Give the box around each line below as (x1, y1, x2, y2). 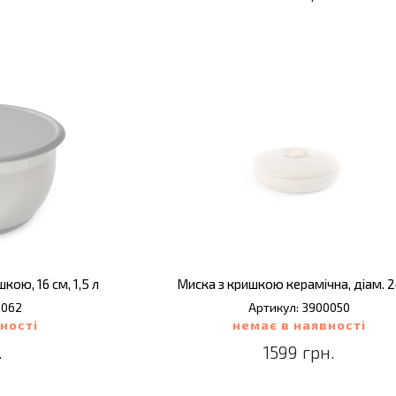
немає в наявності (232, 317, 367, 332)
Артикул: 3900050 (248, 300, 351, 315)
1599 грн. (263, 341, 336, 362)
